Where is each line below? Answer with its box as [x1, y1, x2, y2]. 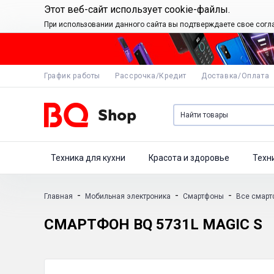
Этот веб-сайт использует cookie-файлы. [44, 4, 230, 15]
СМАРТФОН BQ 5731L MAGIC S [44, 215, 262, 233]
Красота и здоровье [149, 153, 229, 163]
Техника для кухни [51, 153, 125, 163]
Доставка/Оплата [201, 72, 270, 80]
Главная [44, 192, 73, 201]
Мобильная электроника [85, 192, 171, 201]
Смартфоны [183, 192, 224, 201]
